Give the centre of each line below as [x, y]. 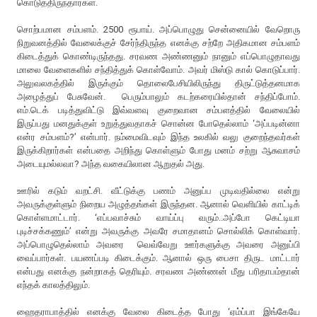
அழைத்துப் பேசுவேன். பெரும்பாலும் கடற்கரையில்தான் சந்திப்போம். [158, 96]
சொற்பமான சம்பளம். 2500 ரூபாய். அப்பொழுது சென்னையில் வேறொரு [158, 29]
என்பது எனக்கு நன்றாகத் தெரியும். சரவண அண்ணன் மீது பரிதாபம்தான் [158, 271]
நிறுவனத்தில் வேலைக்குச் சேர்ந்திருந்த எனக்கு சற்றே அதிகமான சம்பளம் [158, 42]
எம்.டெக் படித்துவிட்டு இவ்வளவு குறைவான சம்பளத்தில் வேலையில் [158, 110]
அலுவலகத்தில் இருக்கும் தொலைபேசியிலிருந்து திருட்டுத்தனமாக [158, 83]
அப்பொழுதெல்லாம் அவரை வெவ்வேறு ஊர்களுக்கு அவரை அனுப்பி [158, 244]
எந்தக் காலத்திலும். [54, 284]
